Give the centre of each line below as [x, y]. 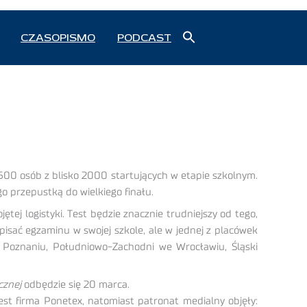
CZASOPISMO [58, 38]
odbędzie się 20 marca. [75, 285]
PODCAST [144, 38]
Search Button [218, 53]
